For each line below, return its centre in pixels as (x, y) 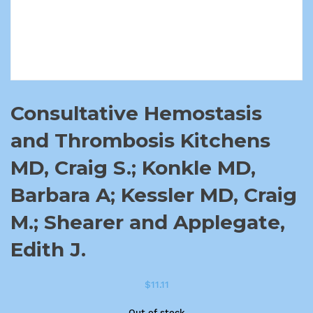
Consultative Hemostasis (136, 113)
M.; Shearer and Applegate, (148, 222)
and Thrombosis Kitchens (140, 140)
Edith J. (48, 249)
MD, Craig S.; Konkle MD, (133, 168)
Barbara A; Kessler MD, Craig (154, 195)
